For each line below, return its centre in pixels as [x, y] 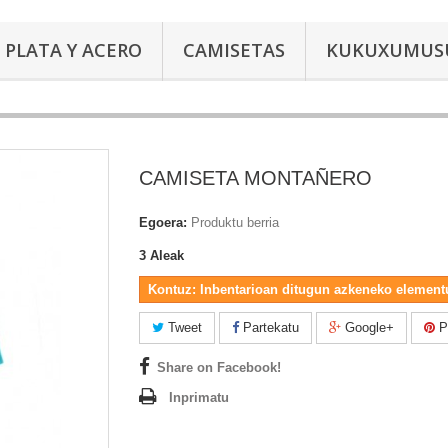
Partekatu [269, 327]
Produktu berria [235, 222]
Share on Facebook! [219, 367]
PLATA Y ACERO [73, 49]
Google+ [367, 327]
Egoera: [163, 222]
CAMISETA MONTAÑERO [255, 177]
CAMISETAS [234, 49]
